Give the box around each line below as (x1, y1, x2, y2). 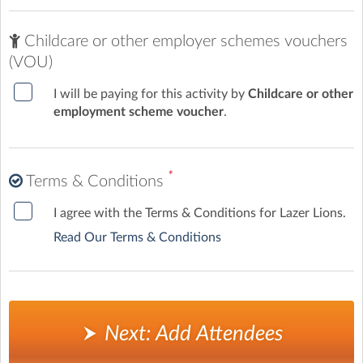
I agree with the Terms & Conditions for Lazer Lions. (53, 206, 346, 220)
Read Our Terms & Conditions (53, 230, 221, 244)
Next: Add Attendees (100, 322, 283, 344)
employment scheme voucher (53, 105, 224, 118)
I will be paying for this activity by (53, 87, 248, 100)
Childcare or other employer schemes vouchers (20, 32, 348, 49)
